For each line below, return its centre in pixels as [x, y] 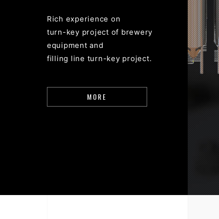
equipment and [75, 45]
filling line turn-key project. [99, 58]
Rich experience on [84, 19]
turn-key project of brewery [100, 32]
